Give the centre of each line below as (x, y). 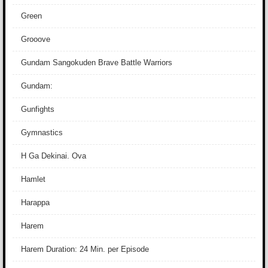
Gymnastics (42, 133)
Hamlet (33, 179)
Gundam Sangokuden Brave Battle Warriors (97, 63)
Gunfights (38, 109)
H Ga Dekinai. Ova (54, 156)
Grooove (36, 39)
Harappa (35, 202)
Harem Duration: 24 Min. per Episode (85, 249)
